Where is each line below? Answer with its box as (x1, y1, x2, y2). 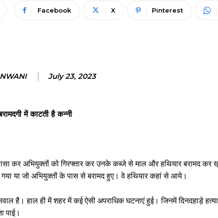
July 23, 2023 (48, 72, 96, 81)
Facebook (37, 6, 71, 14)
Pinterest (151, 6, 183, 14)
